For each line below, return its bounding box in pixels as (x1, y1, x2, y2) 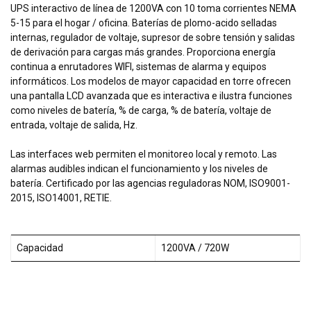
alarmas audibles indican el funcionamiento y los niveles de (10, 163, 268, 175)
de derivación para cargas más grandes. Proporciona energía (10, 47, 276, 58)
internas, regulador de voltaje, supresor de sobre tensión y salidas (10, 32, 295, 44)
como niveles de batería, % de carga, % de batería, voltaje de (10, 105, 271, 117)
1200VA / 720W (161, 242, 229, 254)
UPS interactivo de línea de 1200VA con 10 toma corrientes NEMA (10, 3, 296, 15)
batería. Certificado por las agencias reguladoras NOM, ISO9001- (10, 178, 290, 190)
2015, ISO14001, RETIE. (10, 192, 112, 204)
